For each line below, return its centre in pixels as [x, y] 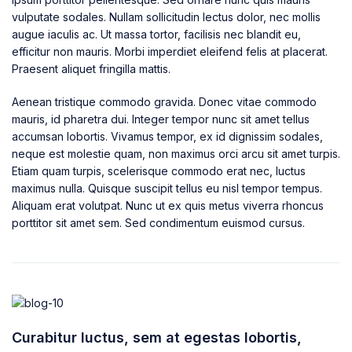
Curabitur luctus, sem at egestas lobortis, [157, 337]
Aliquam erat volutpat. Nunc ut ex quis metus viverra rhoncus [168, 205]
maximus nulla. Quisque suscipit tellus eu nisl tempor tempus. [167, 188]
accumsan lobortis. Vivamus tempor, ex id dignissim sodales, [167, 136]
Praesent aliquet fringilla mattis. [91, 68]
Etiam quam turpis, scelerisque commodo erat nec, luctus [159, 170]
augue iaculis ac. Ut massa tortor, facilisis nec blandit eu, [156, 34]
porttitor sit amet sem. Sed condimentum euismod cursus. [158, 222]
